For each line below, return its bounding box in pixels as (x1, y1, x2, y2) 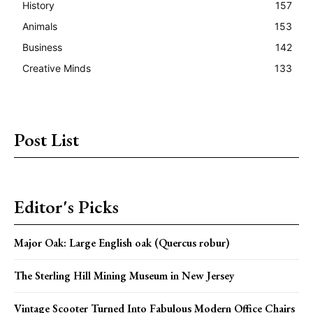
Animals (22, 20, 57, 32)
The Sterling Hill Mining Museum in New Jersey (14, 268, 234, 283)
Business (22, 41, 62, 53)
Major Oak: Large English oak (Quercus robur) (14, 235, 230, 250)
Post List (14, 127, 79, 152)
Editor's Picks (14, 194, 119, 219)
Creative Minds (22, 61, 91, 74)
